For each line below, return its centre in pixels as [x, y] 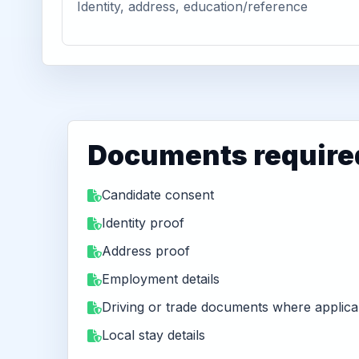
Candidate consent [158, 195]
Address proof [146, 251]
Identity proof [143, 223]
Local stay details [153, 335]
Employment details [161, 279]
